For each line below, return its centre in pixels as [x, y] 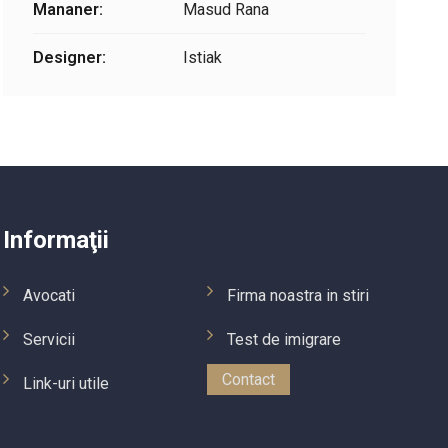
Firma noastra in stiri [298, 295]
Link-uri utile [65, 383]
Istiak [202, 57]
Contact [249, 379]
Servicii [48, 339]
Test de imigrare [284, 339]
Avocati [48, 295]
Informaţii [55, 240]
